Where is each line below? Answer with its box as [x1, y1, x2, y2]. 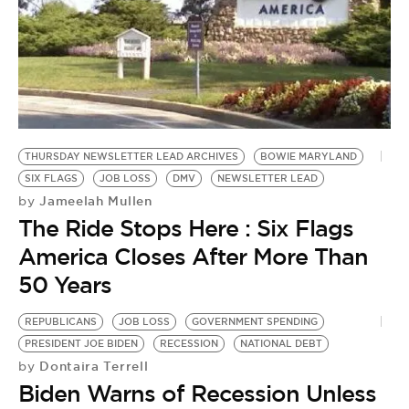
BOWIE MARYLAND [260, 151, 357, 163]
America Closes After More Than [18, 242, 368, 272]
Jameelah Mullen [35, 193, 152, 210]
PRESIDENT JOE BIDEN [25, 338, 138, 351]
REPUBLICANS [25, 316, 97, 329]
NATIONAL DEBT [240, 338, 322, 351]
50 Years [18, 270, 111, 300]
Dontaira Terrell [35, 358, 149, 375]
